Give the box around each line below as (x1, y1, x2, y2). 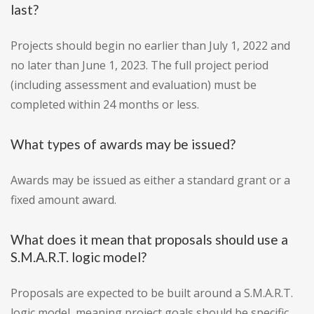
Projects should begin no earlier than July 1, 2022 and (11, 38, 290, 54)
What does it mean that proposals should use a (11, 231, 288, 248)
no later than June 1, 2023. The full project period (11, 57, 268, 74)
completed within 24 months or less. (11, 97, 199, 113)
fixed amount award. (11, 192, 116, 208)
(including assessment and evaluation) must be (11, 77, 257, 93)
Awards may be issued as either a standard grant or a (11, 172, 290, 189)
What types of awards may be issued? (11, 136, 235, 153)
